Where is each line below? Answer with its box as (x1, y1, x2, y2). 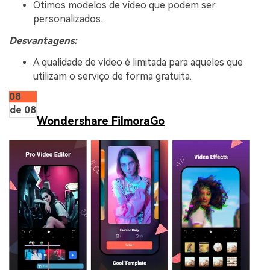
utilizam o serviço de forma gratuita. (33, 70, 192, 82)
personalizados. (33, 13, 102, 25)
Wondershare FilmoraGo (37, 115, 165, 128)
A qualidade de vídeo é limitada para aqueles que (33, 56, 243, 68)
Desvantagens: (9, 35, 77, 47)
